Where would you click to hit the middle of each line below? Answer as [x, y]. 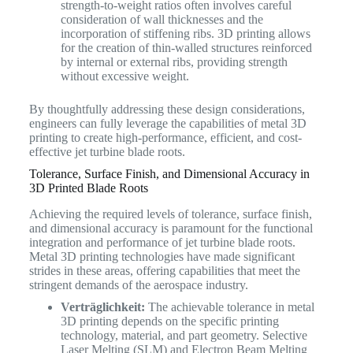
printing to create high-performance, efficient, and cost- [165, 137]
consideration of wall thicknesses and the [162, 19]
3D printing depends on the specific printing [169, 321]
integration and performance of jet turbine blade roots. [162, 242]
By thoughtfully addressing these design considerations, [167, 109]
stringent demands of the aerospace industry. [138, 284]
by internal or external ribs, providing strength [174, 61]
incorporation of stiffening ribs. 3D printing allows [185, 33]
